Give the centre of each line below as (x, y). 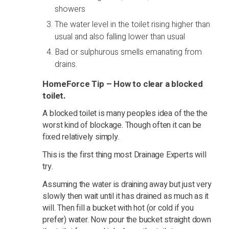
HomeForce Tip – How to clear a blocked (123, 84)
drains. (66, 65)
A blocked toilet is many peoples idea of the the (125, 114)
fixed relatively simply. (81, 137)
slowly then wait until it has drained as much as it (126, 197)
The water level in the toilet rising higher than (133, 25)
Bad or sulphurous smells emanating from (129, 52)
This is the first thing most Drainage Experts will (124, 155)
